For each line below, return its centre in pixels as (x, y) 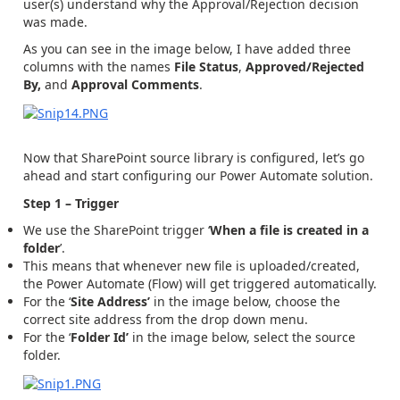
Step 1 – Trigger (71, 203)
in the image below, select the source (244, 337)
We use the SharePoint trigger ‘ (117, 230)
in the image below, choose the (247, 302)
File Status (206, 67)
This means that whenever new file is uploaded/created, (192, 266)
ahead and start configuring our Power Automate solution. (198, 176)
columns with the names (97, 67)
